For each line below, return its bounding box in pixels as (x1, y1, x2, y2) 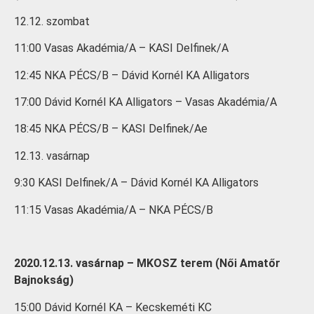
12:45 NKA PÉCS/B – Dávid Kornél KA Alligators (14, 68, 250, 82)
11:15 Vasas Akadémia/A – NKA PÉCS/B (14, 203, 213, 217)
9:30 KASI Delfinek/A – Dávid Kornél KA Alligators (14, 176, 259, 190)
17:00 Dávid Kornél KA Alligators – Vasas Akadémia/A (14, 95, 277, 109)
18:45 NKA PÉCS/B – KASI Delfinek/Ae (14, 122, 207, 136)
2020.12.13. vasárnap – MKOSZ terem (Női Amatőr (14, 257, 280, 271)
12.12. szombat (14, 14, 90, 28)
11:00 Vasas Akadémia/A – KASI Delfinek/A (14, 41, 228, 55)
